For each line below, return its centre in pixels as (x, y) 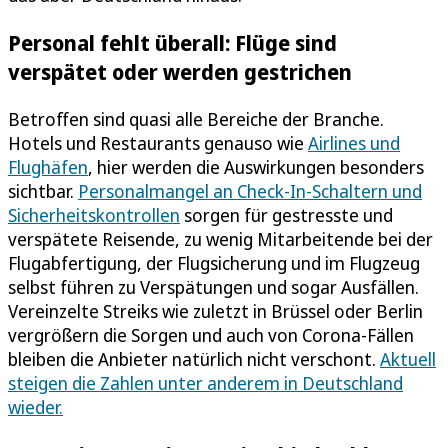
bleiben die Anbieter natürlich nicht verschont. (194, 359)
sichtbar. (43, 191)
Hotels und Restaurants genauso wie (158, 143)
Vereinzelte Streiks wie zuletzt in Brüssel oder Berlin (215, 311)
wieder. (35, 407)
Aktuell (408, 359)
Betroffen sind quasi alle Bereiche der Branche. (196, 119)
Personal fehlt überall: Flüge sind (172, 43)
